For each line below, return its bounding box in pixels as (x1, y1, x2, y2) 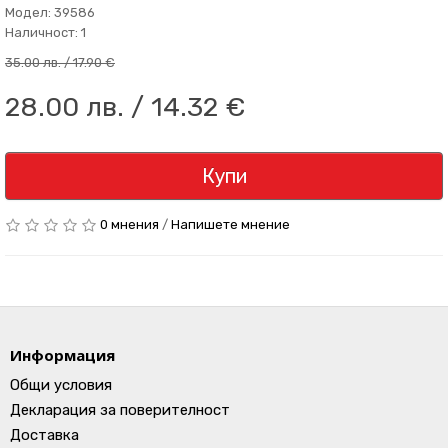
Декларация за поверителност (10, 401, 230, 419)
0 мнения (100, 217, 159, 232)
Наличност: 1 (5, 25, 86, 40)
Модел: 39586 (5, 5, 95, 20)
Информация (10, 345, 115, 365)
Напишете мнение (171, 217, 290, 232)
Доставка (10, 426, 79, 444)
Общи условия (10, 376, 112, 394)
